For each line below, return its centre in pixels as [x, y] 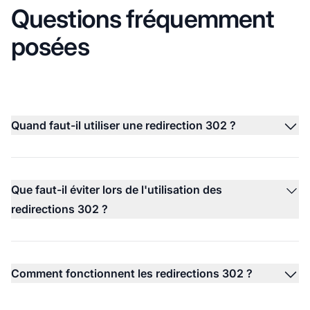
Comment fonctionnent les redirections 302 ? [132, 273]
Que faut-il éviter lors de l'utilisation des [117, 189]
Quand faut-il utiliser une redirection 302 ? [124, 125]
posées [50, 46]
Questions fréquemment [143, 18]
